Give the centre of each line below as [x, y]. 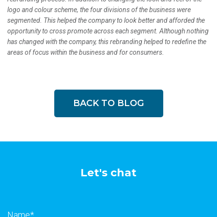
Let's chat [108, 172]
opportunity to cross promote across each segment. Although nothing [108, 31]
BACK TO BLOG [108, 103]
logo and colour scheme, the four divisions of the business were [99, 9]
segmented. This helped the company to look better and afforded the [106, 20]
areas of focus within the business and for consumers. [86, 52]
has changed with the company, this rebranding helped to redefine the [107, 41]
